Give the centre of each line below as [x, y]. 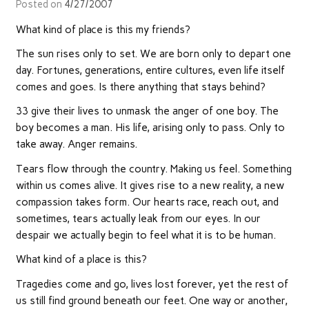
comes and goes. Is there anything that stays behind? [140, 87]
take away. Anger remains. [76, 144]
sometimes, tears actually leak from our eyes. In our [138, 218]
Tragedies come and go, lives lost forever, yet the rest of [152, 284]
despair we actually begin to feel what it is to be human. [146, 235]
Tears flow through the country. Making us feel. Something [153, 169]
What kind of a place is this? [81, 260]
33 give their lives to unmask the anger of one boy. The [147, 111]
